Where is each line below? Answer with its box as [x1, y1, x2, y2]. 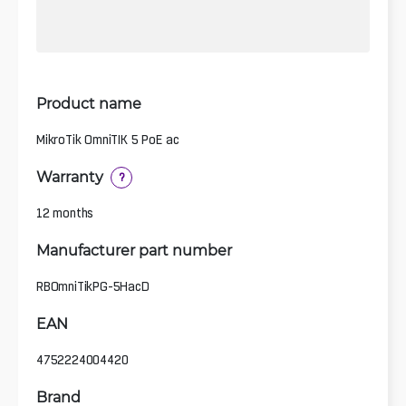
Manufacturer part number [36, 239, 232, 259]
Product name [36, 92, 141, 112]
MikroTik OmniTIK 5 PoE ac [36, 131, 179, 147]
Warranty [36, 166, 103, 186]
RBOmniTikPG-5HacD [36, 278, 150, 294]
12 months [36, 205, 94, 220]
